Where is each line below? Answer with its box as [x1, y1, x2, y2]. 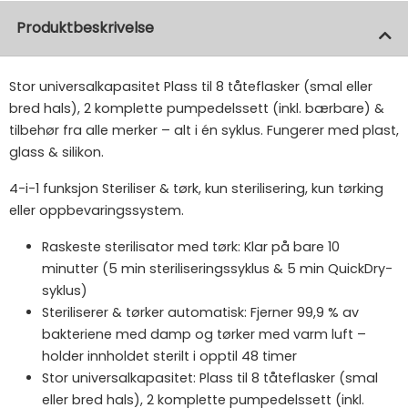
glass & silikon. [9, 143, 104, 162]
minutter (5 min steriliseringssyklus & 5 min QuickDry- [42, 260, 393, 279]
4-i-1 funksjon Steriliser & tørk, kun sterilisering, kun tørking [9, 179, 383, 199]
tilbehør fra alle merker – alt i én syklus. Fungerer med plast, [9, 121, 399, 140]
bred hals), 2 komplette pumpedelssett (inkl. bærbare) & [9, 99, 384, 118]
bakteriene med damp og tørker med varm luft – [42, 325, 366, 344]
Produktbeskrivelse [16, 17, 154, 39]
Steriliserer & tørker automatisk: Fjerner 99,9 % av [42, 303, 359, 322]
